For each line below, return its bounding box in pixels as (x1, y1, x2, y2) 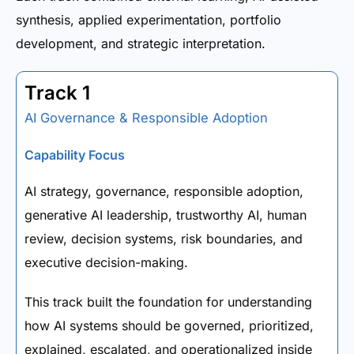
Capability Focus (24, 147, 125, 163)
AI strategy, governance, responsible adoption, (24, 183, 303, 199)
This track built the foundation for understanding (24, 294, 312, 310)
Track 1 (24, 81, 90, 104)
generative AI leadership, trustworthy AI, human (24, 207, 307, 223)
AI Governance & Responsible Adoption (24, 110, 268, 126)
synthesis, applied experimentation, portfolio (16, 12, 281, 28)
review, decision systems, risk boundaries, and (24, 231, 303, 247)
